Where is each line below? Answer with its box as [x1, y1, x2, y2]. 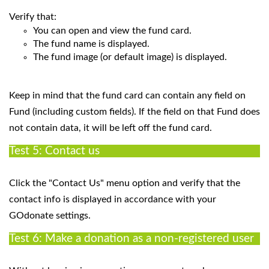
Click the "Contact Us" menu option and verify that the [9, 178, 240, 188]
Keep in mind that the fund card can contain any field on [9, 90, 246, 100]
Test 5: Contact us [9, 145, 100, 157]
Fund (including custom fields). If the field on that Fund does [9, 106, 260, 116]
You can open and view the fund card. [33, 26, 192, 36]
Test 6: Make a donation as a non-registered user [9, 232, 254, 244]
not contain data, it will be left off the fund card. [9, 122, 214, 133]
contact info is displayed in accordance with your [9, 194, 216, 204]
